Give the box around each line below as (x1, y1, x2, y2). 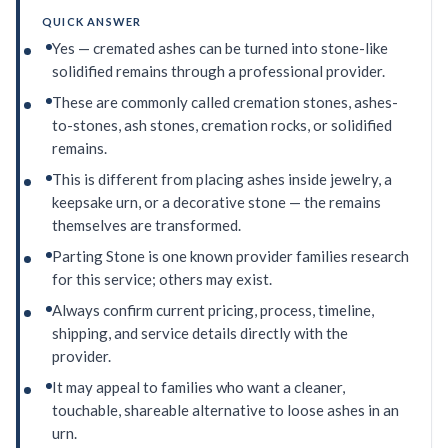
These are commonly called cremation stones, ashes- (52, 93, 398, 112)
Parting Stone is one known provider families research (52, 247, 409, 266)
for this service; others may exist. (52, 270, 272, 289)
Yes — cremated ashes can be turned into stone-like (52, 39, 388, 58)
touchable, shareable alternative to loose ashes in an (52, 401, 399, 420)
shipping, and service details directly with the (52, 324, 348, 343)
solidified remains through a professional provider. (52, 62, 385, 81)
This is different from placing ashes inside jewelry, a (52, 170, 392, 189)
